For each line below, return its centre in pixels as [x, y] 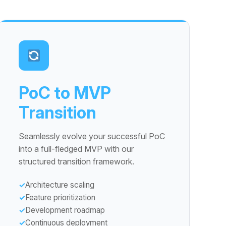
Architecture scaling [60, 185]
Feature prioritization [60, 197]
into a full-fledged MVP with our [76, 149]
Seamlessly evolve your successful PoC [92, 136]
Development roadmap [65, 210]
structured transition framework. [76, 161]
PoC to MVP [65, 93]
